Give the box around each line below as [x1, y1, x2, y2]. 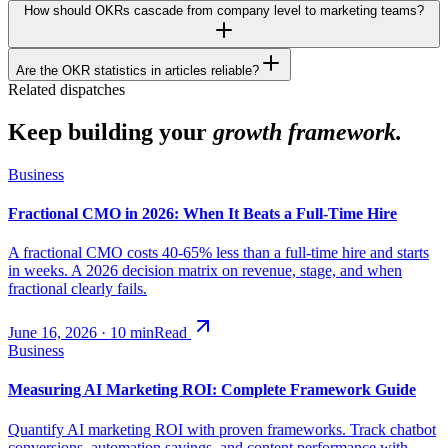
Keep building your [8, 118, 207, 145]
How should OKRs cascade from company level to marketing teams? [24, 2, 424, 18]
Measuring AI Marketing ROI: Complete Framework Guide [8, 381, 416, 399]
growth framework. [213, 118, 402, 145]
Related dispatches [8, 80, 125, 98]
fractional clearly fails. [8, 280, 147, 298]
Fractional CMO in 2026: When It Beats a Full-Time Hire [8, 204, 397, 222]
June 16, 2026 [8, 324, 97, 342]
